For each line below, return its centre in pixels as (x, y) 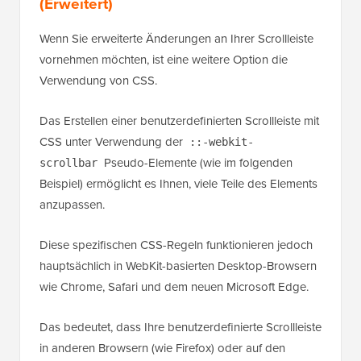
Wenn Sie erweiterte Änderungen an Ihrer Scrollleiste (176, 38)
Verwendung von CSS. (98, 80)
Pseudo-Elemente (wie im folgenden (197, 162)
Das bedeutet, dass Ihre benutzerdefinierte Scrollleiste (180, 327)
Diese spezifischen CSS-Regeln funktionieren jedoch (176, 245)
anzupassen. (72, 204)
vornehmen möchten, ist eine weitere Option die (164, 59)
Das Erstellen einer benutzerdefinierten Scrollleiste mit (179, 120)
